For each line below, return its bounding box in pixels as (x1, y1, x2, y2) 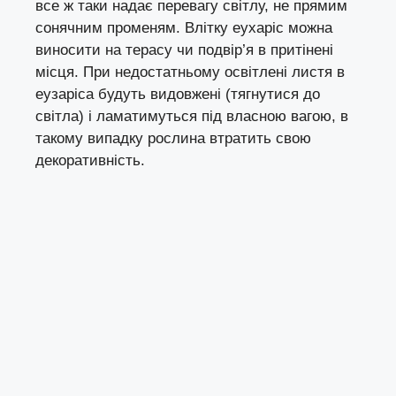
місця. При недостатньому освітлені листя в (35, 64, 345, 81)
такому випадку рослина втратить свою (35, 130, 311, 148)
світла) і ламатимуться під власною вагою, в (35, 108, 348, 126)
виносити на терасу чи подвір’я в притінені (35, 42, 333, 59)
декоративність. (35, 152, 145, 170)
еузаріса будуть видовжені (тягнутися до (35, 86, 320, 103)
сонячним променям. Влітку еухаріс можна (35, 19, 332, 37)
